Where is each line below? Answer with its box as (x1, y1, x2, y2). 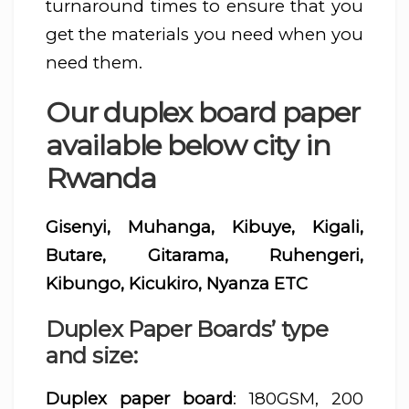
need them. (46, 52, 142, 74)
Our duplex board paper (46, 94, 360, 130)
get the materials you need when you (46, 24, 363, 46)
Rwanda (46, 160, 156, 195)
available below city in (46, 127, 330, 163)
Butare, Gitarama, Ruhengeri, (46, 245, 363, 267)
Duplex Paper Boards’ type (46, 316, 329, 343)
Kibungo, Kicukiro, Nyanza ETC (46, 273, 308, 295)
